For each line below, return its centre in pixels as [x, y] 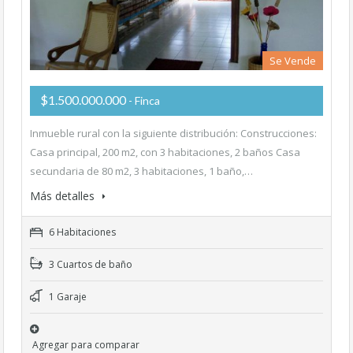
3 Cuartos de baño [89, 264]
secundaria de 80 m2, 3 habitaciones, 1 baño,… [141, 171]
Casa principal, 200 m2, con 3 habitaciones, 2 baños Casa [165, 152]
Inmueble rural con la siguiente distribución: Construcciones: [173, 133]
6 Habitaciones [81, 232]
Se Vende [293, 61]
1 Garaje [67, 297]
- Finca [144, 100]
